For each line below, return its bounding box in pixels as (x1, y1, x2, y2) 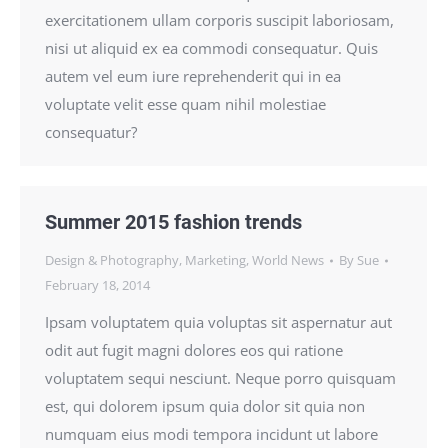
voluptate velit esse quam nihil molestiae (45, 94, 326, 114)
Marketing (185, 251, 246, 269)
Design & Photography (45, 251, 179, 269)
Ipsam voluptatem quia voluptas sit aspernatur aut (45, 312, 392, 332)
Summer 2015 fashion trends (45, 210, 302, 234)
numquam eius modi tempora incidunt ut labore (45, 424, 378, 444)
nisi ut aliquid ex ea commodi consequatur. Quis (45, 38, 378, 58)
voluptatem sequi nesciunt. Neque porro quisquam (45, 368, 396, 388)
